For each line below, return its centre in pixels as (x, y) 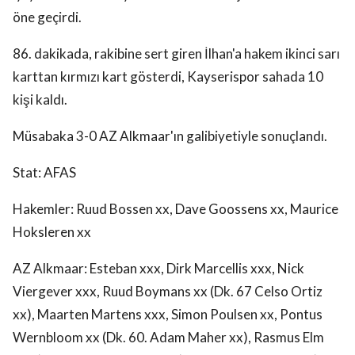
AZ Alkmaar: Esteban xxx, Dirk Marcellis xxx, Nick (158, 269)
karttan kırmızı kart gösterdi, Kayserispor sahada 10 (168, 77)
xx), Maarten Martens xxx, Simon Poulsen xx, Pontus (168, 315)
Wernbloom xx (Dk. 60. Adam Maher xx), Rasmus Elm (168, 338)
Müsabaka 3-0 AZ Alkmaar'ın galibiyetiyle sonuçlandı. (170, 136)
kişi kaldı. (40, 100)
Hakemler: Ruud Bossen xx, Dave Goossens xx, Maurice (176, 209)
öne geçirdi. (47, 17)
